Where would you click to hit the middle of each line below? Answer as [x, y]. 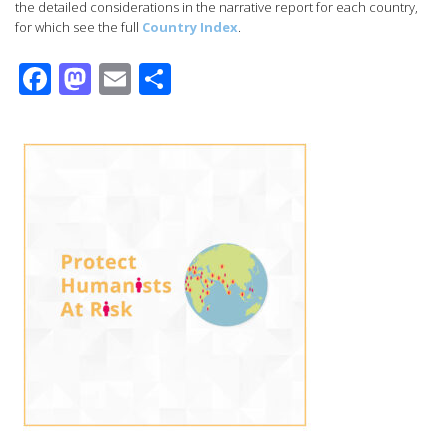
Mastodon [164, 78]
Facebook [120, 78]
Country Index [190, 26]
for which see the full [78, 26]
